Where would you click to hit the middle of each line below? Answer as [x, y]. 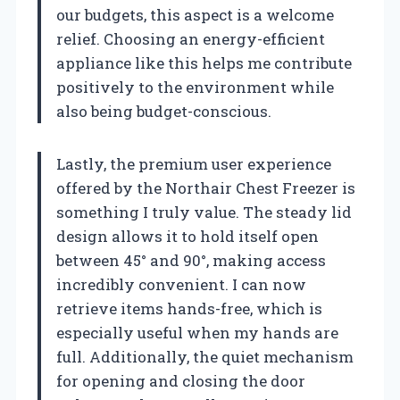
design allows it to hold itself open [187, 236]
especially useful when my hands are [197, 332]
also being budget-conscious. [164, 111]
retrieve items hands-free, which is [189, 308]
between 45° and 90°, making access [191, 260]
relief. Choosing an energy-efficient [191, 38]
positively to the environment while [195, 87]
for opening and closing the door [181, 380]
